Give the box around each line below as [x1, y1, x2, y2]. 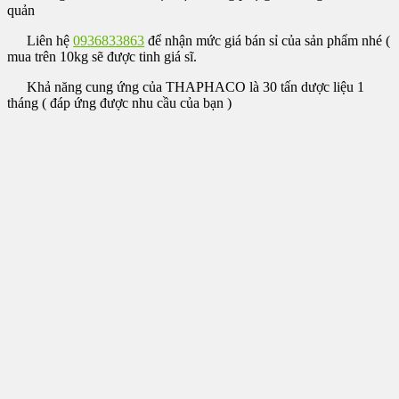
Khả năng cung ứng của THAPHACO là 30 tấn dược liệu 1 [23, 79, 365, 95]
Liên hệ [23, 33, 74, 48]
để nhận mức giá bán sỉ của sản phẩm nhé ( [144, 33, 391, 48]
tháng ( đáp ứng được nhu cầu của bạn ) [7, 95, 232, 111]
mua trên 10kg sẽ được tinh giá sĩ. [7, 49, 197, 64]
